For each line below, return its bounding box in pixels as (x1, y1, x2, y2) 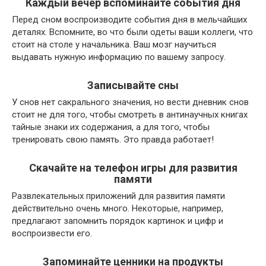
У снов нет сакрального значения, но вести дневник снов (12, 97, 249, 108)
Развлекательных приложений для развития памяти (12, 191, 225, 202)
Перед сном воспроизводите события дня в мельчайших (12, 14, 247, 26)
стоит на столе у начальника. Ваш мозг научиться (12, 39, 216, 50)
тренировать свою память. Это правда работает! (12, 134, 214, 145)
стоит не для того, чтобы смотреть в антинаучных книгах (12, 109, 248, 121)
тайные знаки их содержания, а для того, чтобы (12, 122, 210, 133)
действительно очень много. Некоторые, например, (12, 203, 223, 214)
